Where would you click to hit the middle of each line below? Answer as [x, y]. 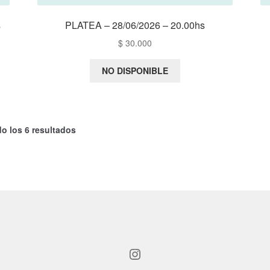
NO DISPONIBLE [135, 71]
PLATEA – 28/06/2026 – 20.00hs [135, 25]
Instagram [134, 253]
